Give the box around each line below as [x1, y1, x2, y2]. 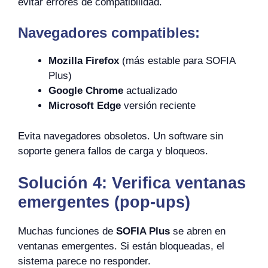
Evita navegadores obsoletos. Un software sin [18, 130, 223, 142]
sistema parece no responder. [18, 255, 151, 267]
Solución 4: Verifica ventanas [18, 174, 246, 192]
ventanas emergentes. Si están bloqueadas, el [18, 240, 224, 252]
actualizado [123, 85, 177, 96]
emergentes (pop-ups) [18, 193, 190, 211]
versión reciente [121, 100, 196, 111]
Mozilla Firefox [48, 55, 119, 66]
